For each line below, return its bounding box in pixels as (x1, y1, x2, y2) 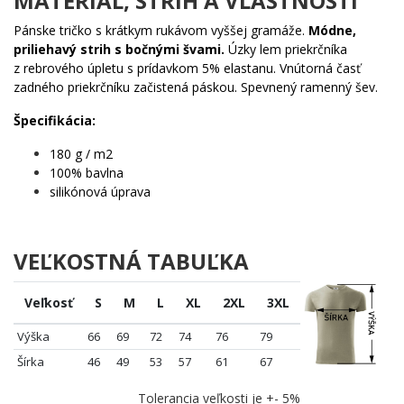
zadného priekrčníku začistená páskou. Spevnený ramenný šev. (14, 78, 378, 96)
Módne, (308, 21, 356, 39)
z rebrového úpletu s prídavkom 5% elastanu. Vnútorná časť (14, 59, 361, 77)
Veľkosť (24, 293, 73, 311)
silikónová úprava (50, 182, 151, 200)
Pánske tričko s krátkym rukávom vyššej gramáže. (14, 21, 308, 39)
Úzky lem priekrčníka (228, 40, 347, 58)
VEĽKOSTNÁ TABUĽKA (14, 245, 249, 276)
